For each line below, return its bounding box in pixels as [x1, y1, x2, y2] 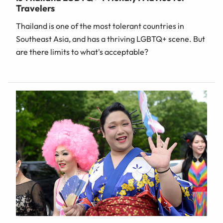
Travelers [16, 2, 55, 14]
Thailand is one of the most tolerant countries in [16, 21, 184, 31]
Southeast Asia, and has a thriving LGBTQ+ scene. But [16, 34, 205, 44]
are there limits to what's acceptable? [16, 47, 148, 57]
